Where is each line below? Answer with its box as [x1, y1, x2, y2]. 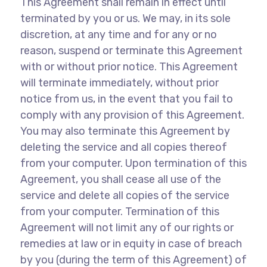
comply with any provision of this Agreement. [20, 108, 244, 122]
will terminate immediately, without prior [20, 76, 219, 89]
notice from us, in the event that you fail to [20, 92, 233, 105]
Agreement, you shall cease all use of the [20, 173, 221, 186]
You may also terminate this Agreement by [20, 125, 230, 138]
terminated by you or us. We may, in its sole [20, 12, 231, 25]
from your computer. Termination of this [20, 205, 219, 218]
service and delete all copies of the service [20, 189, 229, 202]
